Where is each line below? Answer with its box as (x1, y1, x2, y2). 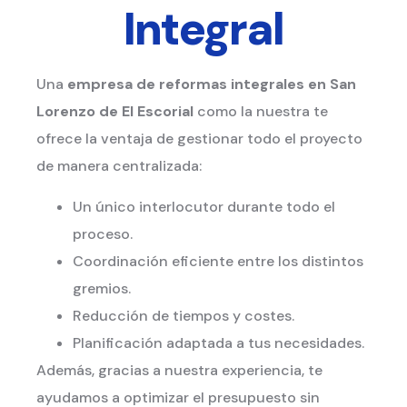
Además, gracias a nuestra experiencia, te (36, 360, 323, 380)
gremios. (73, 278, 131, 298)
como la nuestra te (197, 102, 328, 122)
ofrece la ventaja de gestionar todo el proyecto (36, 129, 362, 149)
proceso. (73, 223, 133, 243)
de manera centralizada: (36, 156, 202, 176)
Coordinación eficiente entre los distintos (73, 251, 363, 271)
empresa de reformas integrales (67, 74, 308, 94)
